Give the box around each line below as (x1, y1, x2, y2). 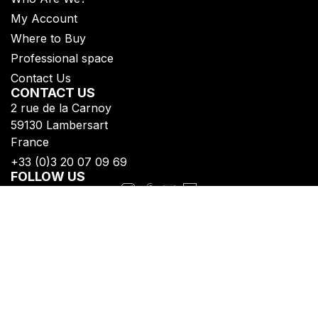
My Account (11, 11, 77, 26)
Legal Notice (18, 283, 84, 297)
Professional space (11, 50, 114, 65)
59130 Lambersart (11, 117, 108, 132)
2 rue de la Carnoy (11, 100, 111, 115)
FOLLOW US (11, 168, 85, 184)
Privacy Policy (18, 265, 94, 280)
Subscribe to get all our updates (11, 197, 193, 212)
